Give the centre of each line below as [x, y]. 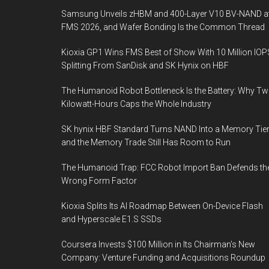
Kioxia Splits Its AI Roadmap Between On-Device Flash [162, 206]
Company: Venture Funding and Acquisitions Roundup [163, 258]
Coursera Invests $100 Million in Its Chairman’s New [158, 244]
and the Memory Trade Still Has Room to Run [146, 142]
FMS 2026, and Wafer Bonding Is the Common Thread [163, 27]
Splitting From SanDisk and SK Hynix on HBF [145, 65]
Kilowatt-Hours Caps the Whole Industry [136, 104]
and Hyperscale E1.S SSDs [111, 219]
